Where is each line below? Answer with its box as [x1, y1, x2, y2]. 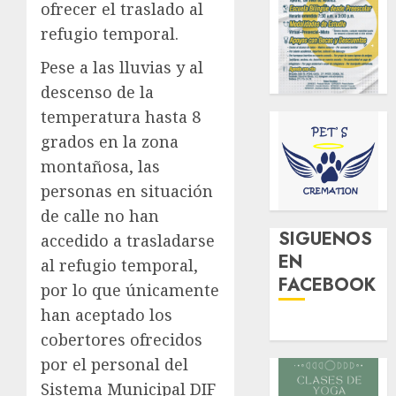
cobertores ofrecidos [41, 328, 202, 350]
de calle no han [41, 204, 159, 226]
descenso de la [41, 80, 154, 103]
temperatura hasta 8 [41, 105, 201, 127]
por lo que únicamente [41, 278, 219, 301]
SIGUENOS [278, 226, 373, 253]
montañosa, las [41, 155, 160, 177]
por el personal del [41, 353, 188, 375]
